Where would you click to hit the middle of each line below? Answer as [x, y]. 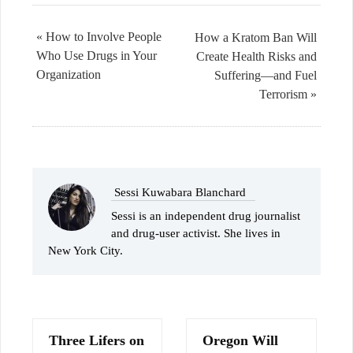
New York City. [85, 250]
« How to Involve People [99, 36]
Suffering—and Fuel [266, 75]
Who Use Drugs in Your [97, 55]
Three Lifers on [97, 340]
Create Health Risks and [256, 56]
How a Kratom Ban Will [256, 37]
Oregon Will [241, 340]
